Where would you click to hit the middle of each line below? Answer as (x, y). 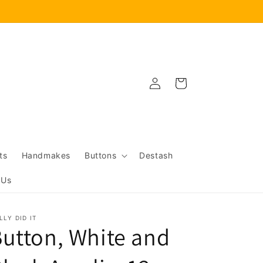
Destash (156, 155)
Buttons (101, 155)
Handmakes (46, 155)
